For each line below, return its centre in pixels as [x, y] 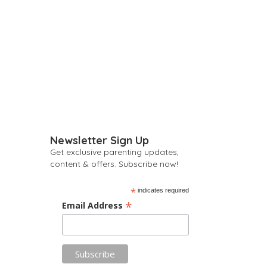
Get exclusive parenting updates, [114, 152]
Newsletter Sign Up [99, 140]
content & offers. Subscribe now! [114, 164]
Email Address [93, 205]
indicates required [163, 190]
